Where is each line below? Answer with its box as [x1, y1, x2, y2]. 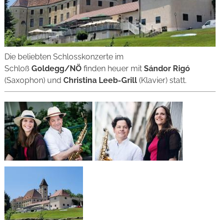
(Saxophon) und [4, 75, 63, 85]
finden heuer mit [81, 63, 142, 73]
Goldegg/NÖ [31, 63, 82, 73]
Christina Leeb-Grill [63, 75, 137, 85]
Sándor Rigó [141, 63, 190, 73]
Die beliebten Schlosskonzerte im [4, 52, 124, 61]
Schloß [4, 63, 31, 73]
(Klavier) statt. [137, 75, 187, 85]
